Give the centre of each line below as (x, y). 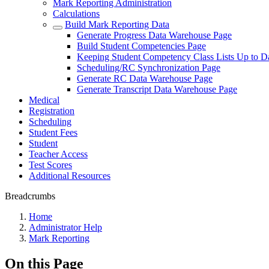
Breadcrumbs (30, 196)
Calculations (76, 14)
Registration (52, 111)
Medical (44, 100)
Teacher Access (58, 154)
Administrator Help (65, 227)
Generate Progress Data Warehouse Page (154, 35)
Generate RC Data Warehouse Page (145, 78)
